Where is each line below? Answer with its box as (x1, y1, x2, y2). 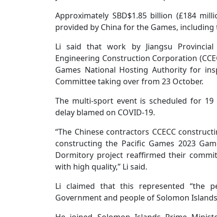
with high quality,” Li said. (55, 161, 147, 172)
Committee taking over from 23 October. (55, 76, 203, 87)
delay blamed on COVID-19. (55, 107, 155, 118)
